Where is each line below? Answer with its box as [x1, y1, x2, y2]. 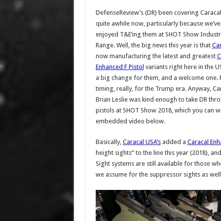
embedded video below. [95, 117, 165, 125]
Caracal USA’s [122, 138, 161, 146]
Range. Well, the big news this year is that [95, 41, 212, 49]
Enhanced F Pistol [95, 63, 144, 71]
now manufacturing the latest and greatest [95, 52, 217, 60]
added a [160, 138, 187, 146]
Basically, [95, 138, 123, 146]
